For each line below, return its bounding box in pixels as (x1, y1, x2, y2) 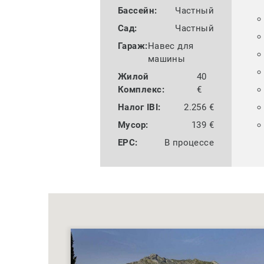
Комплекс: (117, 84, 164, 95)
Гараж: (117, 41, 148, 52)
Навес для (147, 41, 194, 52)
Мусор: (117, 120, 148, 131)
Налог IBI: (117, 102, 161, 113)
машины (147, 54, 186, 65)
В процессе (164, 137, 214, 148)
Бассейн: (117, 5, 157, 16)
